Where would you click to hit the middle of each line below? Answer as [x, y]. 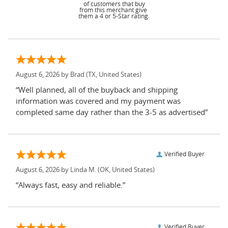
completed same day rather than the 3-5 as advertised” [112, 112]
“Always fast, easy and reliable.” [70, 185]
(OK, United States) [125, 170]
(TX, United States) [113, 75]
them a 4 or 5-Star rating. [114, 16]
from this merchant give [114, 10]
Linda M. [83, 170]
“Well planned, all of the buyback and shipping [97, 90]
